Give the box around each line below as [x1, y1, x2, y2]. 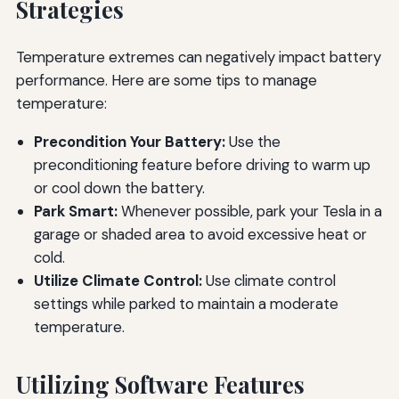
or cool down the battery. [33, 178, 205, 199]
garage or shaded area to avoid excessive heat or [33, 224, 367, 245]
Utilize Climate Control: [33, 271, 202, 291]
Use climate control [201, 271, 336, 291]
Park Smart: [33, 201, 118, 222]
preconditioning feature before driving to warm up [33, 155, 370, 175]
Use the [224, 132, 281, 152]
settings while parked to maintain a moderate [33, 294, 338, 314]
